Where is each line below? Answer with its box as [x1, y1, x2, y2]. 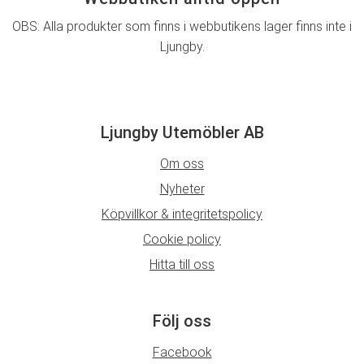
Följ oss [153, 311, 211, 331]
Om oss [160, 155, 204, 171]
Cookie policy [143, 231, 221, 247]
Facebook [152, 344, 212, 360]
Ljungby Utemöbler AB [100, 123, 264, 143]
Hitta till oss [149, 256, 214, 272]
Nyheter [159, 180, 205, 197]
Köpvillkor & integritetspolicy [102, 206, 262, 222]
